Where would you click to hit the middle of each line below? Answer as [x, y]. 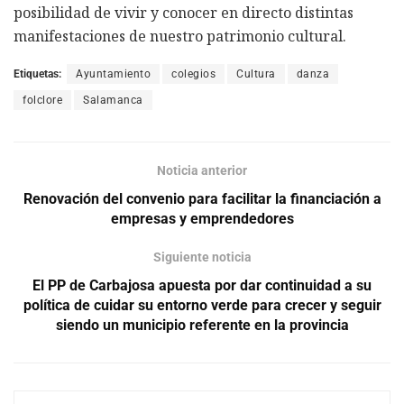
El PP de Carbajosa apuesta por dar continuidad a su [202, 285]
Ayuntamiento [113, 73]
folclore [42, 100]
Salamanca [113, 100]
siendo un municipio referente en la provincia [202, 325]
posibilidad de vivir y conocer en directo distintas [184, 12]
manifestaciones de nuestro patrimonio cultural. [180, 36]
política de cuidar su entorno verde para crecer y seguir [202, 305]
